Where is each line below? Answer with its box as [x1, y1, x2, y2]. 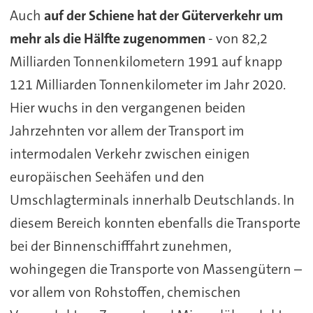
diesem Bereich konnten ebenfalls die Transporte [9, 214, 300, 233]
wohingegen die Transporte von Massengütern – [9, 260, 302, 279]
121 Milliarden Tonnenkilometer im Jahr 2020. [9, 75, 286, 94]
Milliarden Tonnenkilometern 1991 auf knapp [9, 52, 282, 71]
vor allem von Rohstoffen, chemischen [9, 283, 241, 302]
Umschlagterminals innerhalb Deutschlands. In [9, 191, 295, 210]
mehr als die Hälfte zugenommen [9, 29, 208, 48]
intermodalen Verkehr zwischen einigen [9, 145, 250, 163]
